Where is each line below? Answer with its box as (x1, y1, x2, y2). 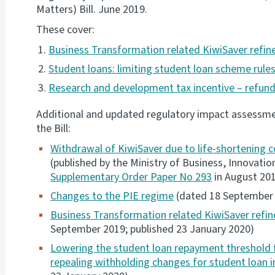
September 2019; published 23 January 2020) (50, 222, 254, 238)
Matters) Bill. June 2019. (36, 2, 147, 18)
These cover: (36, 22, 95, 38)
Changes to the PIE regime (50, 188, 174, 204)
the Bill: (36, 121, 71, 137)
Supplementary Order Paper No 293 (50, 169, 212, 185)
